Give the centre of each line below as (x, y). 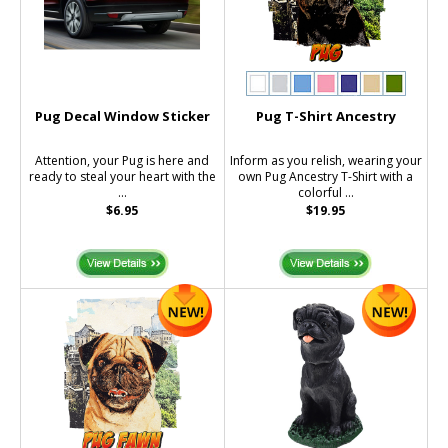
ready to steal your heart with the (122, 177)
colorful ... (325, 193)
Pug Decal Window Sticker (122, 116)
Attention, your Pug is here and (122, 161)
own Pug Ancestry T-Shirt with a (326, 177)
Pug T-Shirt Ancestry (325, 116)
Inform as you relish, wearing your (325, 161)
